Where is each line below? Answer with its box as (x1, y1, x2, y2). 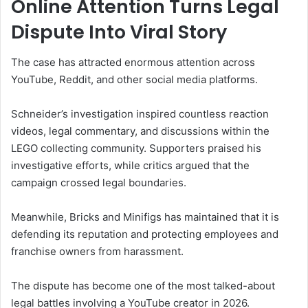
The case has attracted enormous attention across (11, 56, 255, 69)
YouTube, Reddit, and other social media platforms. (11, 73, 258, 87)
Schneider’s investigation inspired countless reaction (11, 107, 269, 121)
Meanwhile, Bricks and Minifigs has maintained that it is (11, 210, 279, 224)
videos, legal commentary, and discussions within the (11, 124, 269, 138)
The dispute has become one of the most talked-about (11, 279, 275, 293)
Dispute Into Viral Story (11, 19, 227, 45)
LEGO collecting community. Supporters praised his (11, 142, 261, 155)
